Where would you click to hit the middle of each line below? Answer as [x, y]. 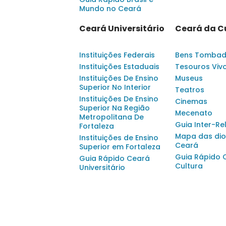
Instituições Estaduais [119, 67]
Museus [189, 78]
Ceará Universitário [122, 29]
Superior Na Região [115, 108]
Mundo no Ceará [110, 9]
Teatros [190, 90]
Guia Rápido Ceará [115, 159]
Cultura [189, 166]
